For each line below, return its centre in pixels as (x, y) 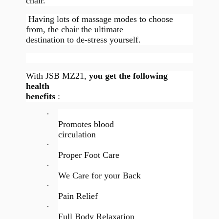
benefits (42, 97)
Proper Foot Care (89, 155)
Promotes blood (86, 124)
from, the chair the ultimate (74, 29)
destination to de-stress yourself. (83, 39)
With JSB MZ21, (57, 76)
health (37, 86)
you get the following (128, 76)
